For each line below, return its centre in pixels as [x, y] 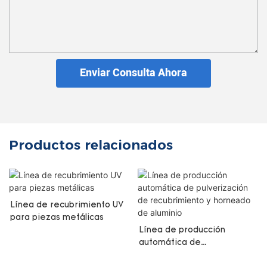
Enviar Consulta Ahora [133, 73]
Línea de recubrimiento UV [67, 205]
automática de [170, 243]
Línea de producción [182, 230]
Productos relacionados [91, 145]
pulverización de [173, 255]
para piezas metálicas [57, 218]
